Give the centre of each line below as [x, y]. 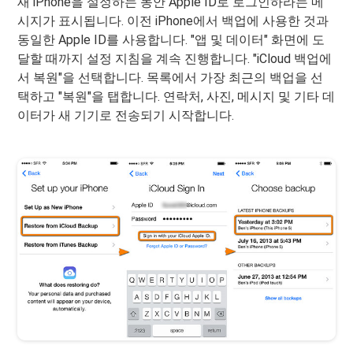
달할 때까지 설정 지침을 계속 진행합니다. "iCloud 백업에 [175, 59]
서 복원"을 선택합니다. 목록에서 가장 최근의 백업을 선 [171, 78]
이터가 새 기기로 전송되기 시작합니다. [126, 116]
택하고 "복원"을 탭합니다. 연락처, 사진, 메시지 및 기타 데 [176, 97]
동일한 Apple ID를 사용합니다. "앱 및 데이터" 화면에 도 [171, 40]
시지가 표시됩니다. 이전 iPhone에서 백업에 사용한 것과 [173, 21]
